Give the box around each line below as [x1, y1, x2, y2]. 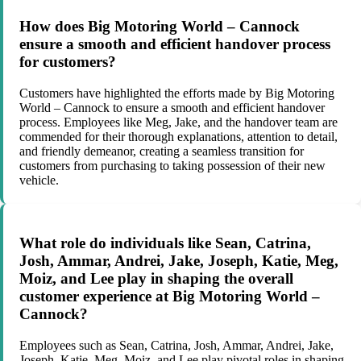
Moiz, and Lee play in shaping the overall [19, 270, 293, 288]
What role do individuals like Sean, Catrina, [19, 234, 311, 252]
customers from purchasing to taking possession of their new [19, 158, 326, 172]
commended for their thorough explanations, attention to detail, [19, 129, 338, 143]
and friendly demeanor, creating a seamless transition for [19, 143, 304, 158]
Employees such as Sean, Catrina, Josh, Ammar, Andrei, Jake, [19, 338, 334, 352]
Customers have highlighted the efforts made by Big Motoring [19, 85, 334, 100]
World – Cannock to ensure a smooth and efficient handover [19, 100, 325, 114]
